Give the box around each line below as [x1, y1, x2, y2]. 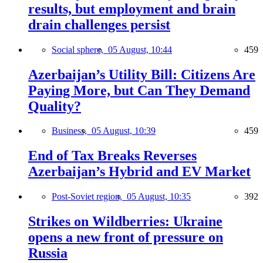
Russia [28, 245, 68, 261]
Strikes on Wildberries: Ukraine [28, 214, 222, 230]
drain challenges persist [28, 16, 170, 32]
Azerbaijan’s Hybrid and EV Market [28, 164, 251, 180]
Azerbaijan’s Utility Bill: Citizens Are [28, 66, 255, 82]
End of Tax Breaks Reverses [28, 148, 197, 164]
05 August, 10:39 [92, 126, 156, 136]
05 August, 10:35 [127, 191, 191, 202]
